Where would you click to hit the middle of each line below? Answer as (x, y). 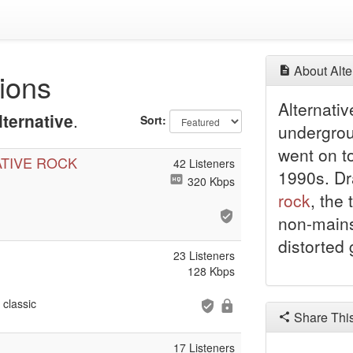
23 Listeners (204, 255)
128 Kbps (211, 271)
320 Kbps (210, 181)
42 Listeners (204, 163)
